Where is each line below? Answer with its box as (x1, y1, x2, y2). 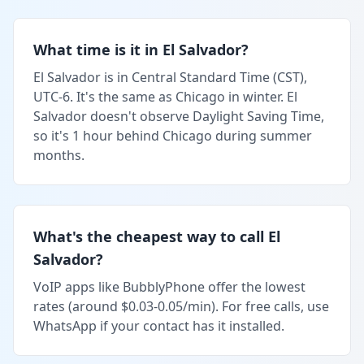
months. (33, 145, 84, 164)
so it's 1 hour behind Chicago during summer (33, 126, 312, 145)
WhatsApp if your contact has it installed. (33, 316, 284, 335)
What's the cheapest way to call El (33, 226, 280, 246)
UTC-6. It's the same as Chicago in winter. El (33, 87, 297, 106)
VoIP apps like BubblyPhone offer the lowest (33, 277, 305, 296)
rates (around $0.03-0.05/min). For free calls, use (33, 297, 329, 315)
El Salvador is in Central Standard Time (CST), (33, 67, 307, 86)
